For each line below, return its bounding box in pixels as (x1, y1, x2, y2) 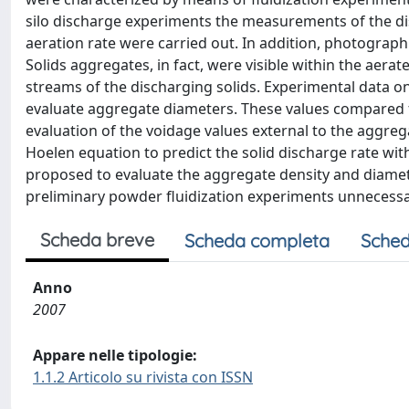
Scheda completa (184, 229, 330, 252)
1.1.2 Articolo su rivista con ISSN (33, 367, 253, 387)
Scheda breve (40, 228, 154, 251)
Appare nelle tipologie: (33, 345, 197, 365)
